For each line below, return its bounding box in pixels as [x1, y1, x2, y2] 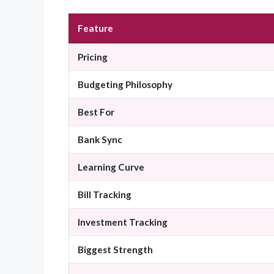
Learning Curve [78, 161, 144, 173]
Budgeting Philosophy [78, 79, 172, 91]
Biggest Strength [78, 244, 153, 256]
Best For [78, 106, 114, 118]
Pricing [78, 51, 108, 63]
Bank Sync [78, 134, 122, 146]
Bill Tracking [78, 189, 131, 201]
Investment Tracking [78, 217, 168, 228]
